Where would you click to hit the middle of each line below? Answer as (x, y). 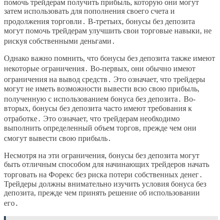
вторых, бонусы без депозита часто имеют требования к (98, 109)
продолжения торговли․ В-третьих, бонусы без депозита (99, 22)
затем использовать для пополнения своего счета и (89, 11)
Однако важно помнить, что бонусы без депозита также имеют (110, 58)
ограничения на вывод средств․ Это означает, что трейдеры (105, 80)
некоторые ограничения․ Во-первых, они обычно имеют (100, 69)
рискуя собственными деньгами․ (60, 41)
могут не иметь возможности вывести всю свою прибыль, (102, 89)
